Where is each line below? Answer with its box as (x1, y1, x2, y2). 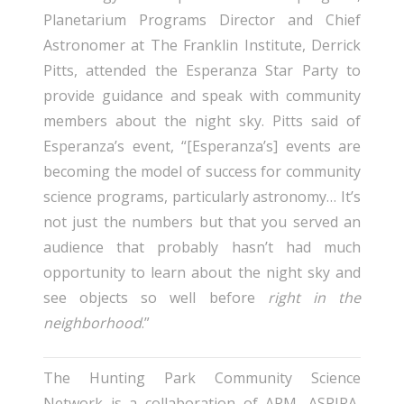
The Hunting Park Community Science (43, 367, 361, 388)
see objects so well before (43, 287, 268, 308)
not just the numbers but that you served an (43, 211, 361, 232)
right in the (267, 287, 362, 308)
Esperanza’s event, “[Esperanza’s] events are (43, 135, 361, 156)
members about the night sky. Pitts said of (43, 110, 361, 131)
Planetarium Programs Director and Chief (43, 9, 361, 30)
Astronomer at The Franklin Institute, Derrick (43, 34, 361, 55)
